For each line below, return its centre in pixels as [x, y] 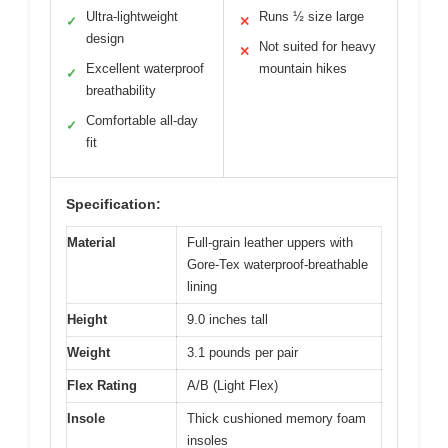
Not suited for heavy [317, 46]
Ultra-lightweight [132, 16]
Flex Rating [102, 385]
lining [202, 286]
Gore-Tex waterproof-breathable [277, 264]
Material [91, 242]
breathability [121, 90]
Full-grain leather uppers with [270, 242]
